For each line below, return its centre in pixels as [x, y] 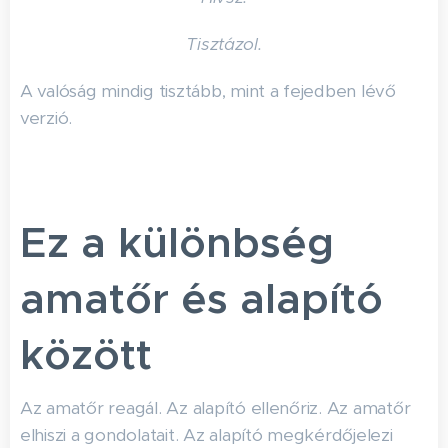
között [86, 354]
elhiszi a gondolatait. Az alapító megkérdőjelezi [206, 435]
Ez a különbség [177, 242]
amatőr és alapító [201, 298]
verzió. [46, 118]
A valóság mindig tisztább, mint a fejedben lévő [208, 91]
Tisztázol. [224, 44]
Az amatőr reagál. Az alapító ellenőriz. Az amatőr [215, 408]
